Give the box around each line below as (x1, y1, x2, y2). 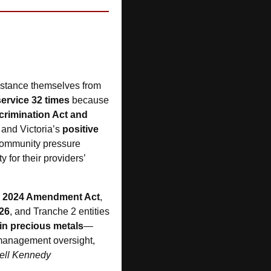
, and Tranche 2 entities (10, 206, 109, 217)
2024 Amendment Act (2, 191, 100, 202)
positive (62, 123, 99, 134)
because (70, 94, 109, 105)
